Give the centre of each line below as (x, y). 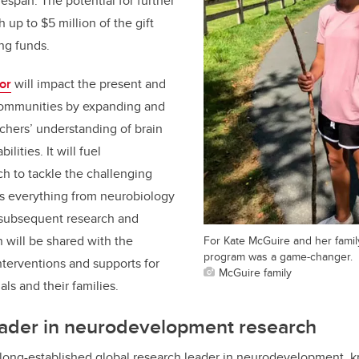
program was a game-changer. (278, 256)
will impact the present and (89, 83)
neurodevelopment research (190, 326)
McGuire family (255, 272)
